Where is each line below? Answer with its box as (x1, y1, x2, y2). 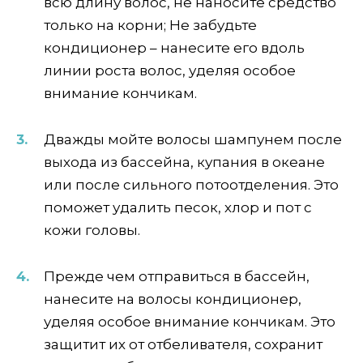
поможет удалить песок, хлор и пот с (44, 199, 312, 216)
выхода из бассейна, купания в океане (44, 153, 325, 170)
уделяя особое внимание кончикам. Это (44, 313, 335, 330)
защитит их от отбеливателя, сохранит (44, 335, 322, 352)
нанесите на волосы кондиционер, (44, 290, 301, 307)
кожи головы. (44, 221, 140, 238)
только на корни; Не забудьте (44, 17, 257, 34)
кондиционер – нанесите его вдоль (44, 40, 305, 57)
